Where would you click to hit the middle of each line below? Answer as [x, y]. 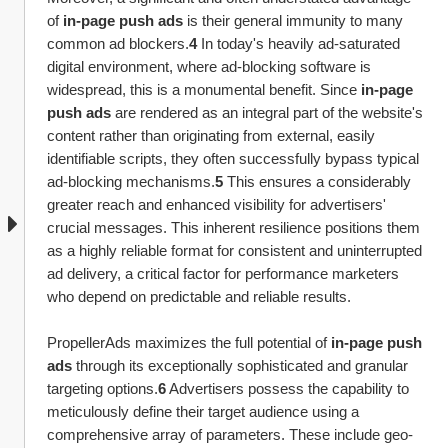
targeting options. [102, 388]
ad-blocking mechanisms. [131, 181]
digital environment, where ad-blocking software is [209, 66]
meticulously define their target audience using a [203, 411]
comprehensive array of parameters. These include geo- [230, 434]
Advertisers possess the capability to [287, 388]
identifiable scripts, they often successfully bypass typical [233, 158]
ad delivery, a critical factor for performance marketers [223, 273]
